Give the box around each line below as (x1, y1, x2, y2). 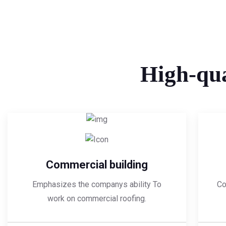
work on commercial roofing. (47, 194, 146, 204)
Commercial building (46, 158, 148, 172)
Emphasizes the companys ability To (32, 180, 161, 190)
